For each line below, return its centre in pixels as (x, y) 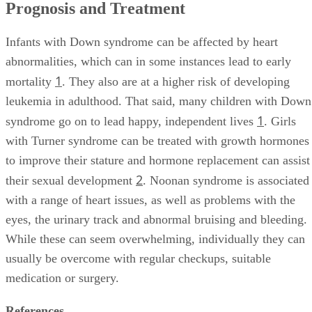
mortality (30, 82)
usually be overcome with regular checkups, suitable (138, 259)
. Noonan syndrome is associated (226, 181)
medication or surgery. (62, 278)
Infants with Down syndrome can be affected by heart (142, 42)
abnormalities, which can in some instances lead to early (148, 62)
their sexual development (71, 181)
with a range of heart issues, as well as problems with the (150, 200)
